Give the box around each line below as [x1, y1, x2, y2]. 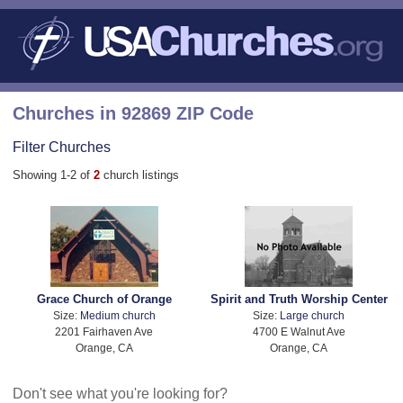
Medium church [79, 309, 156, 322]
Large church [280, 309, 345, 322]
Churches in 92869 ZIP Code [13, 103, 254, 123]
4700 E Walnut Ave [252, 326, 345, 338]
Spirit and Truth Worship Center [210, 292, 388, 307]
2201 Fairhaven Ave [55, 326, 154, 338]
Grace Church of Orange [36, 292, 172, 307]
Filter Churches [13, 138, 111, 155]
